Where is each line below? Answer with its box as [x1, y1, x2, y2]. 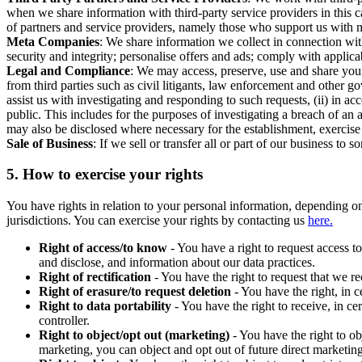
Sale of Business [6, 136, 93, 150]
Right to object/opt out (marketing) [39, 327, 229, 342]
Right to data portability [39, 298, 171, 313]
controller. [39, 313, 90, 327]
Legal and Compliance [6, 63, 130, 78]
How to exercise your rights [23, 166, 203, 183]
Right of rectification [39, 269, 151, 284]
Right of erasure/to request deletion [39, 284, 231, 298]
